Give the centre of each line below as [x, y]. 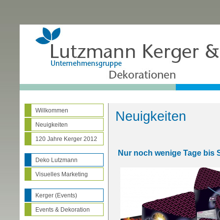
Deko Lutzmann [56, 160]
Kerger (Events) [56, 195]
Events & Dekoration [63, 210]
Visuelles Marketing [62, 174]
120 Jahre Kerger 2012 [66, 139]
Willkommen [52, 110]
